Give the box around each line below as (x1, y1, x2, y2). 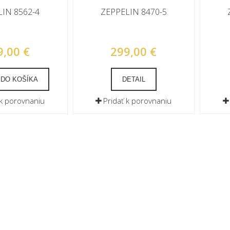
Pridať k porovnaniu (103, 95, 172, 106)
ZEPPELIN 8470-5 (100, 6, 167, 17)
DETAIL (122, 75, 145, 83)
